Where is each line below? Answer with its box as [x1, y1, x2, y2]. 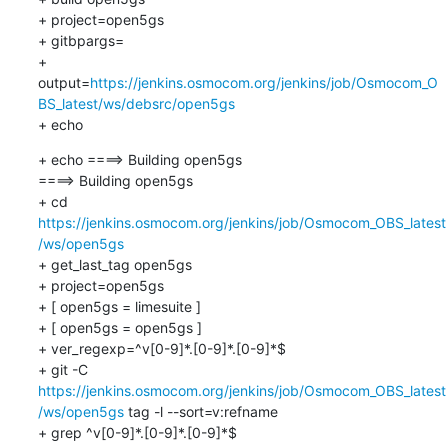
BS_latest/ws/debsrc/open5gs [37, 94, 235, 112]
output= [37, 73, 90, 91]
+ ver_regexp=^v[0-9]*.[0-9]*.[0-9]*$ [37, 339, 286, 357]
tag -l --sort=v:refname [123, 402, 278, 420]
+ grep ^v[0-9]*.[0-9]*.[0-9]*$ [37, 423, 237, 441]
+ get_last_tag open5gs [37, 255, 192, 273]
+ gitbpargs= [37, 31, 124, 49]
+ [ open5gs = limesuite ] [37, 297, 201, 315]
